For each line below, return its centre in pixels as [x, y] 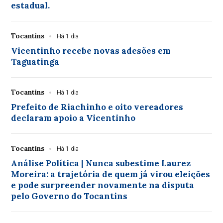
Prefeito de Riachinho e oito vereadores [97, 107]
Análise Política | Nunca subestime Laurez [101, 163]
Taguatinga [35, 61]
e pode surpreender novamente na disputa [103, 185]
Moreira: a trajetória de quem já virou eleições [111, 174]
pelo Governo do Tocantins [69, 196]
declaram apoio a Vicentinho [73, 118]
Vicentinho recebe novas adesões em [91, 51]
